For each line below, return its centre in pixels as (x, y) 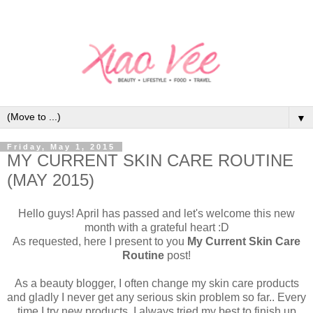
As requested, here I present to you (100, 241)
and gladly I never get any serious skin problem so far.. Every (156, 297)
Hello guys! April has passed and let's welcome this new (156, 213)
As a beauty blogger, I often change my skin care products (156, 283)
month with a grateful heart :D (156, 227)
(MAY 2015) (51, 180)
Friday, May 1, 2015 (61, 146)
